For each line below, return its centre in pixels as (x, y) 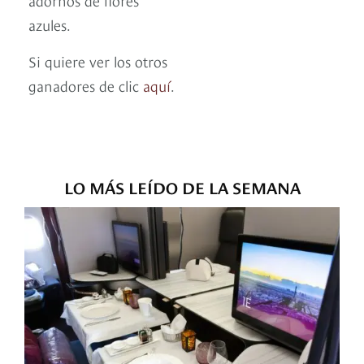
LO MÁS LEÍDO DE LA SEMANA (182, 187)
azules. (50, 24)
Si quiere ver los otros (98, 61)
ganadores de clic (86, 85)
